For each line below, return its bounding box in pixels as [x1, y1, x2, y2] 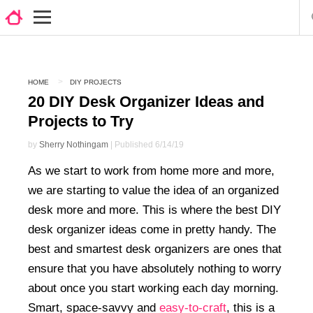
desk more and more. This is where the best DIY [28, 203, 281, 217]
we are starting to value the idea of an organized [28, 183, 279, 197]
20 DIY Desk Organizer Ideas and [28, 92, 264, 110]
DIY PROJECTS [70, 78, 122, 86]
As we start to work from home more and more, [28, 163, 275, 177]
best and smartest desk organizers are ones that [28, 242, 282, 256]
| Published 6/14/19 [108, 139, 184, 150]
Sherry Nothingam [39, 139, 108, 150]
